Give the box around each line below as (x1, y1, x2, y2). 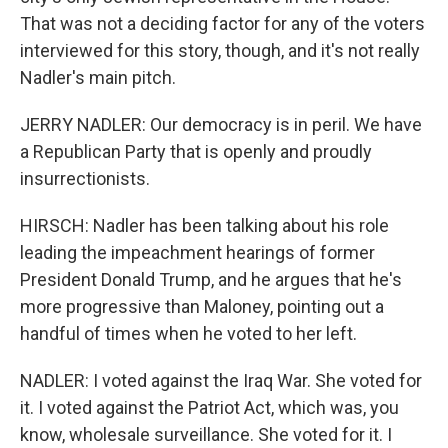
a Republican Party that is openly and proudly (20, 141, 372, 162)
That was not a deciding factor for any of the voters (20, 13, 425, 34)
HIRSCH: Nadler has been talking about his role (20, 215, 389, 236)
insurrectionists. (20, 168, 150, 189)
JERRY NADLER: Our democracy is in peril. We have (20, 114, 422, 135)
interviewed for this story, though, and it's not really (20, 40, 420, 61)
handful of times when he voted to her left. (20, 323, 357, 344)
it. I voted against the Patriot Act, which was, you (20, 397, 399, 418)
